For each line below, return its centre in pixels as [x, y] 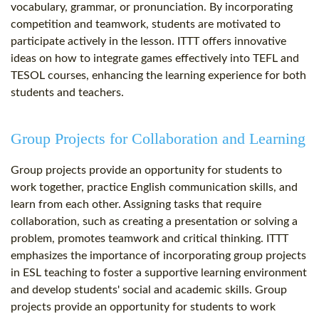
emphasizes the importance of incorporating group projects [158, 256]
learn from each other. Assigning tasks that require [136, 205]
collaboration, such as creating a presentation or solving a [154, 222]
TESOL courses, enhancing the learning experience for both [158, 76]
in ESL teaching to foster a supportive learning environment [159, 273]
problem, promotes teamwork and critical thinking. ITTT [150, 239]
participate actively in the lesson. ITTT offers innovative [148, 42]
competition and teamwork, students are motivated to [146, 25]
